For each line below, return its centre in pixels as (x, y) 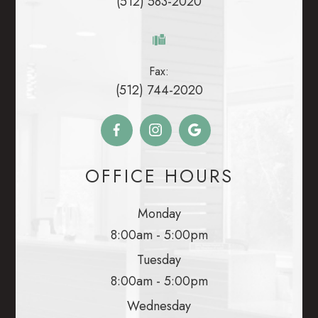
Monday (159, 213)
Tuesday (159, 259)
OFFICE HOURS (159, 176)
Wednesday (159, 306)
